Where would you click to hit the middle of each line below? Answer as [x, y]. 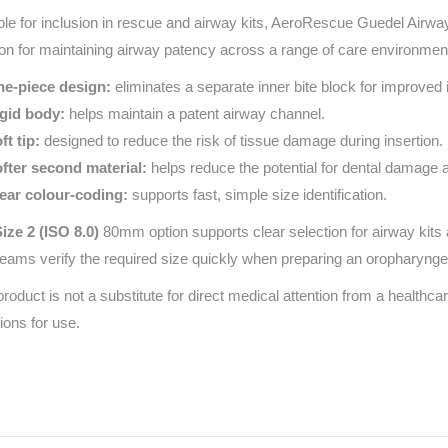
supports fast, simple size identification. [257, 194]
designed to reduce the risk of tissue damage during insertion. [241, 140]
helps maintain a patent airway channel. [195, 113]
